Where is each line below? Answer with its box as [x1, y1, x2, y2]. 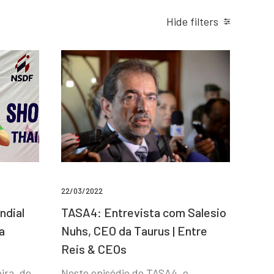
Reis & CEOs [61, 242, 127, 257]
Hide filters [166, 15, 218, 28]
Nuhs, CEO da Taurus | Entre [61, 223, 207, 239]
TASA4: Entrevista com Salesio [61, 205, 226, 220]
